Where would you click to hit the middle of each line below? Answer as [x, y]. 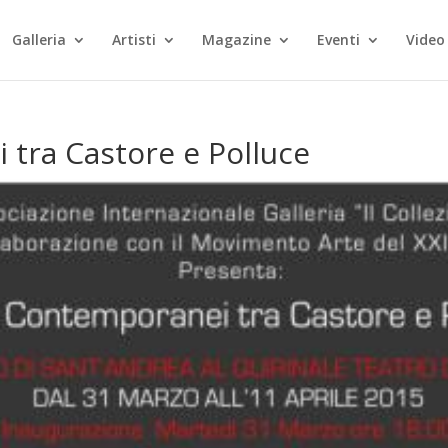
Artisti [134, 39]
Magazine [237, 39]
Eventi [339, 39]
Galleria [39, 39]
